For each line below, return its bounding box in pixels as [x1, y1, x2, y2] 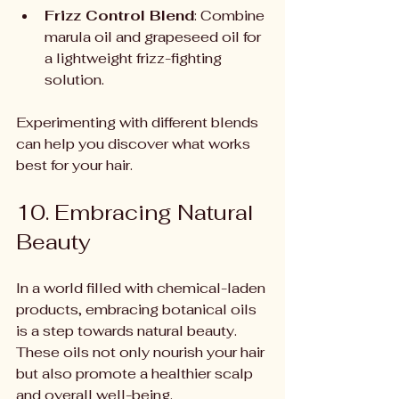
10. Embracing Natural [16, 199, 259, 226]
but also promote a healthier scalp [16, 364, 256, 383]
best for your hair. [16, 156, 133, 175]
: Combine [194, 6, 268, 25]
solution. [45, 70, 104, 89]
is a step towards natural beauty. [16, 322, 240, 340]
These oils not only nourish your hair [16, 343, 268, 362]
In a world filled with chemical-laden [16, 279, 269, 297]
